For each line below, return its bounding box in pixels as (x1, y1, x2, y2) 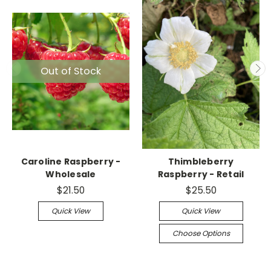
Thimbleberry (168, 155, 234, 168)
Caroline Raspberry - (21, 155, 121, 168)
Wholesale (45, 168, 96, 180)
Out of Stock (41, 64, 101, 79)
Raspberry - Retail (157, 168, 244, 180)
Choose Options (172, 227, 230, 238)
